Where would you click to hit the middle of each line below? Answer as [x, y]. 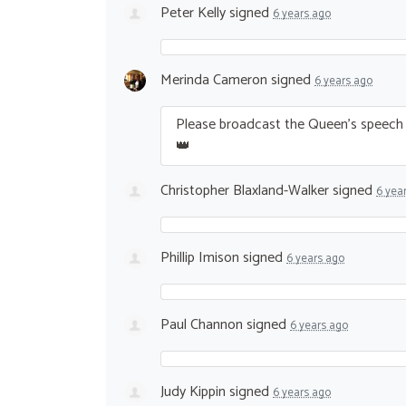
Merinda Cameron [214, 80]
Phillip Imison [200, 257]
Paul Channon [202, 324]
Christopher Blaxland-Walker [245, 190]
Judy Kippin [193, 391]
